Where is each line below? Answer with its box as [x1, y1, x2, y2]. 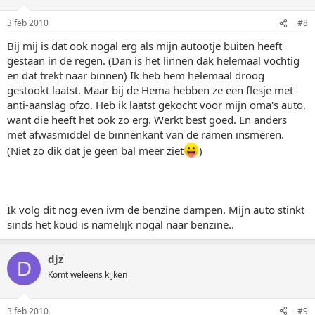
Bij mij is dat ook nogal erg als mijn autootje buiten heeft [7, 39, 282, 53]
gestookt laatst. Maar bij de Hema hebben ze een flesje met [7, 83, 293, 97]
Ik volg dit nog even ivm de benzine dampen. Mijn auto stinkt [7, 202, 304, 217]
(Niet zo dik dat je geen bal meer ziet [7, 143, 184, 157]
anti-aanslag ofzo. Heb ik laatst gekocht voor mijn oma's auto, [7, 98, 306, 112]
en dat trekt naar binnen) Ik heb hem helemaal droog [7, 68, 264, 82]
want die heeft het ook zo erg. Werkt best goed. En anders [7, 112, 287, 127]
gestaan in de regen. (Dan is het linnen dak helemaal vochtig [7, 53, 300, 67]
